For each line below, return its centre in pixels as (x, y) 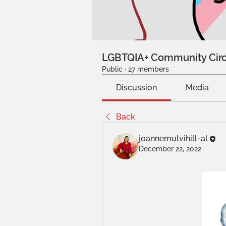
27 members (149, 69)
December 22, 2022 (170, 149)
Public (112, 69)
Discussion (137, 88)
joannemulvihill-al (173, 138)
